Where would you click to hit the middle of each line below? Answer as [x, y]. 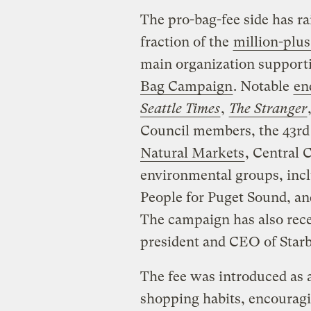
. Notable [263, 86]
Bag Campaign [186, 86]
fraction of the [186, 42]
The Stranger [268, 108]
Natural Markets [192, 153]
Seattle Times [180, 108]
